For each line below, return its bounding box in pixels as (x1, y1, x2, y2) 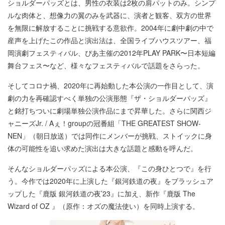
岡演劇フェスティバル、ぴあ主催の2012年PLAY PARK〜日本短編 (8, 47, 215, 58)
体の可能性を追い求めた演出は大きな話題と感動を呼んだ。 (8, 143, 197, 153)
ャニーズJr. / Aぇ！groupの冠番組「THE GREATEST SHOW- (8, 118, 201, 128)
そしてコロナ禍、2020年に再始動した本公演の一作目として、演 (8, 80, 213, 90)
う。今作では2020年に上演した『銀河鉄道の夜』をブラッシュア (8, 175, 213, 186)
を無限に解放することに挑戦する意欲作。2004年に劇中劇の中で (8, 22, 213, 33)
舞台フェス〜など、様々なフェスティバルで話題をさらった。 (8, 60, 204, 70)
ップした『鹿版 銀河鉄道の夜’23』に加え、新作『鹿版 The (8, 188, 195, 198)
